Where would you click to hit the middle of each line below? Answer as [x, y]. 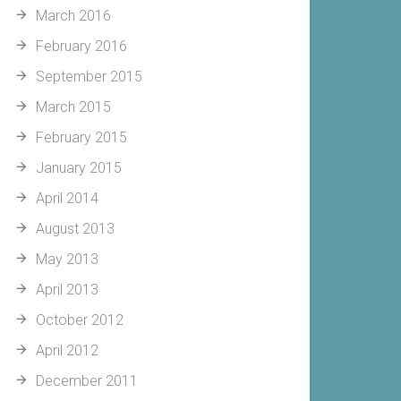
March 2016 [73, 16]
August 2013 [75, 229]
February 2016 [81, 46]
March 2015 [73, 107]
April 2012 [67, 350]
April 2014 [67, 198]
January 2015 [79, 168]
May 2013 [67, 259]
